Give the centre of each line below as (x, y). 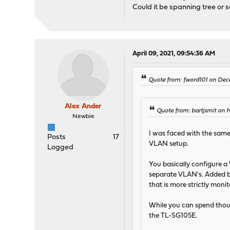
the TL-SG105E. (173, 216)
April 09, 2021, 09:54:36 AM (174, 54)
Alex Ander (83, 107)
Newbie (83, 117)
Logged (61, 148)
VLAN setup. (169, 144)
